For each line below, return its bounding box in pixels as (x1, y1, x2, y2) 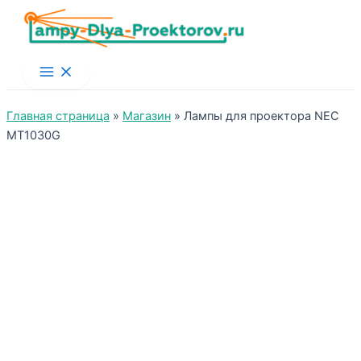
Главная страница (6, 109, 110, 123)
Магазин (122, 109, 171, 123)
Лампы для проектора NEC (184, 109, 339, 123)
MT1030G (6, 128, 60, 143)
